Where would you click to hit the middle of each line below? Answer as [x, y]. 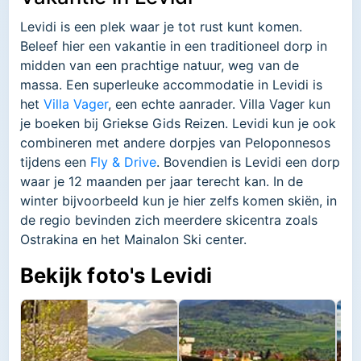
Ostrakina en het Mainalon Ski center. [133, 240]
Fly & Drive [123, 162]
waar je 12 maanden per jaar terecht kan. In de [162, 182]
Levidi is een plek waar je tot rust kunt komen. [161, 27]
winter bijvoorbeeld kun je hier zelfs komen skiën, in [178, 201]
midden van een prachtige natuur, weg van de [160, 66]
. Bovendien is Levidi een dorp [248, 162]
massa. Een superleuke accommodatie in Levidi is [171, 85]
